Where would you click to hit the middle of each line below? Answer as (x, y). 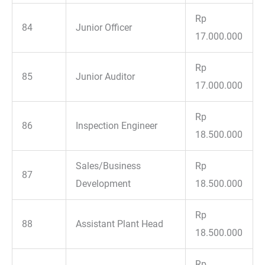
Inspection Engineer (117, 125)
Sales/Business (109, 166)
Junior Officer (104, 27)
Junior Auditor (106, 76)
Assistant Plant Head (120, 224)
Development (104, 183)
